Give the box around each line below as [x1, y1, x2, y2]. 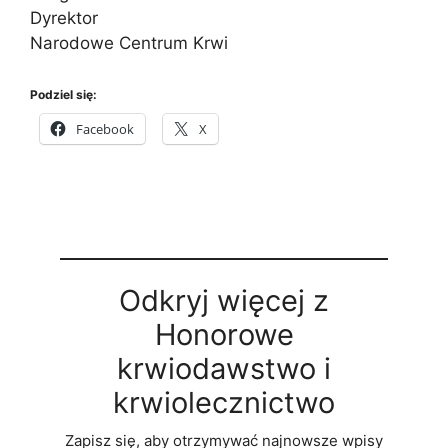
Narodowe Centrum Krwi [30, 32, 228, 53]
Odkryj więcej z [119, 283, 329, 318]
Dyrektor [30, 7, 98, 28]
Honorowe [154, 317, 294, 352]
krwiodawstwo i [117, 351, 331, 386]
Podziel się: [30, 87, 97, 102]
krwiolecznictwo [113, 385, 335, 420]
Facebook [76, 120, 134, 138]
